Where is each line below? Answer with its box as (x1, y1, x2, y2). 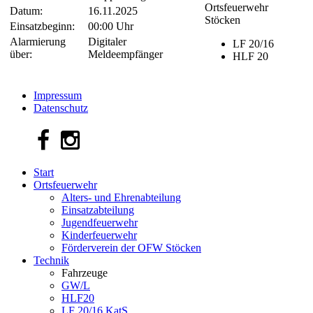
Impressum (34, 89, 82, 101)
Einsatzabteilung (61, 203, 134, 216)
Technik (34, 254, 69, 266)
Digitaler (88, 35, 126, 48)
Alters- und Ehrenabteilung (61, 191, 181, 203)
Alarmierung (10, 35, 66, 48)
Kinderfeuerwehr (61, 228, 137, 241)
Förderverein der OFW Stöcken (61, 241, 201, 254)
